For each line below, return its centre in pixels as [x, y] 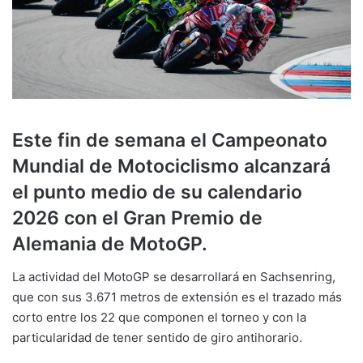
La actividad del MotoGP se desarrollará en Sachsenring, [174, 276]
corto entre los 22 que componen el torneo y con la [159, 317]
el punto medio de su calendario [157, 192]
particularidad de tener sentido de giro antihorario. [157, 337]
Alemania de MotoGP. [110, 244]
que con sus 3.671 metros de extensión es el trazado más [177, 297]
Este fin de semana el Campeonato [170, 141]
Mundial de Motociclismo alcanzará [171, 167]
